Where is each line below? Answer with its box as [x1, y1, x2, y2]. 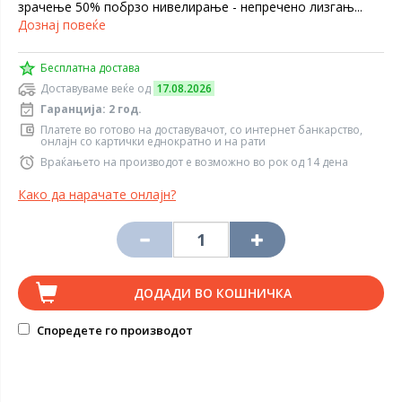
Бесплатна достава [40, 60, 140, 75]
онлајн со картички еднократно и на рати [40, 134, 266, 149]
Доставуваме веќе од [40, 81, 153, 96]
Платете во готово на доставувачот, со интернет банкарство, [40, 122, 363, 137]
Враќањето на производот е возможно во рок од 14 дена [40, 154, 348, 170]
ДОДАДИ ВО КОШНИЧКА [133, 284, 292, 301]
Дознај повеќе [18, 16, 106, 33]
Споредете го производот [34, 322, 193, 338]
